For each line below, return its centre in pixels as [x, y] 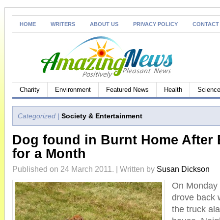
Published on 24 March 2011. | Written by [84, 169]
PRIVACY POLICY [155, 24]
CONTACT [206, 24]
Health [173, 90]
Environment [73, 90]
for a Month [49, 154]
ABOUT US [104, 24]
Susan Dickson [183, 169]
